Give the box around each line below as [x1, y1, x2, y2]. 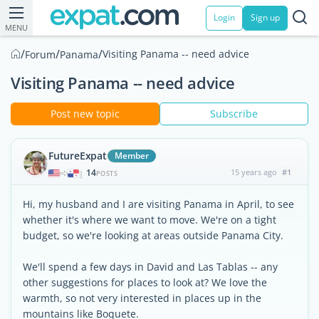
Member [114, 150, 149, 162]
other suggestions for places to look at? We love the [23, 276, 267, 289]
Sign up [251, 11, 280, 23]
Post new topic [51, 107, 120, 120]
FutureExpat [48, 149, 107, 162]
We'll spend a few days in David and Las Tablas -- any [23, 260, 278, 273]
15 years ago [230, 167, 277, 177]
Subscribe [210, 107, 258, 120]
